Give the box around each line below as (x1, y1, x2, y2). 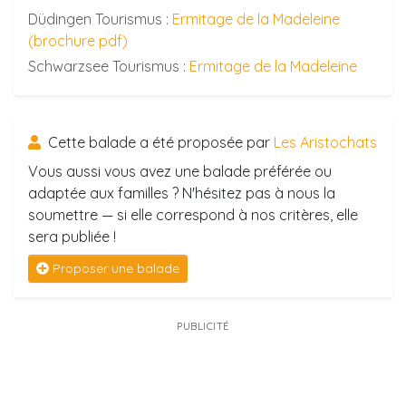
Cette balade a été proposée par (44, 133, 274, 151)
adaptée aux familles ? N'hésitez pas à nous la (28, 184, 335, 202)
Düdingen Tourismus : (28, 10, 172, 28)
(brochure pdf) (28, 32, 128, 50)
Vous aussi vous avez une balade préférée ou (28, 162, 332, 180)
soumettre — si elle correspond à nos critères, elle (28, 206, 358, 224)
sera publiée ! (28, 227, 116, 246)
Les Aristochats (274, 133, 377, 151)
